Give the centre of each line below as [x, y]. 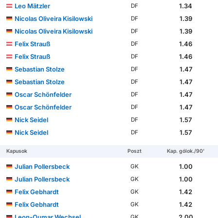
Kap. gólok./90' [186, 151]
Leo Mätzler [33, 6]
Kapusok [17, 151]
